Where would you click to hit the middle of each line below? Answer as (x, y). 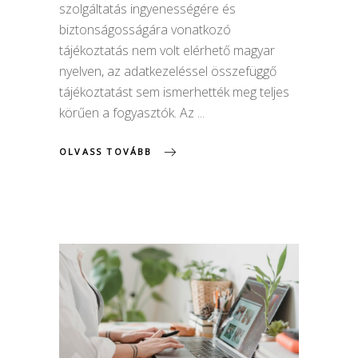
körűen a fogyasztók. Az (128, 112)
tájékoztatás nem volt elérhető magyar (167, 50)
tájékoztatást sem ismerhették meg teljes (174, 91)
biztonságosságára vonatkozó (145, 29)
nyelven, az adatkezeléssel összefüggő (168, 71)
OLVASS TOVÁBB (106, 151)
